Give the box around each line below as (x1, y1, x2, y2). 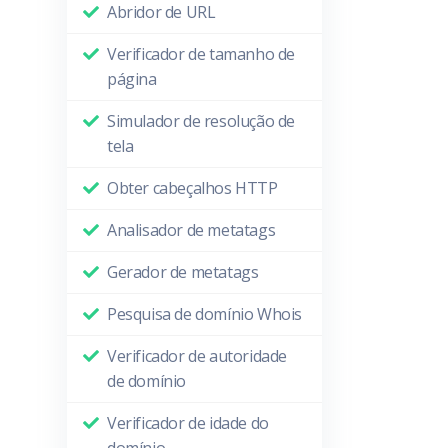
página (107, 68, 157, 90)
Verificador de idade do (107, 412, 269, 434)
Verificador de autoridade (107, 345, 288, 367)
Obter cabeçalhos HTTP (107, 177, 278, 199)
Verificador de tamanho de (107, 43, 296, 65)
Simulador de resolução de (107, 110, 296, 132)
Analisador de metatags (107, 219, 276, 241)
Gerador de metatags (107, 261, 259, 283)
